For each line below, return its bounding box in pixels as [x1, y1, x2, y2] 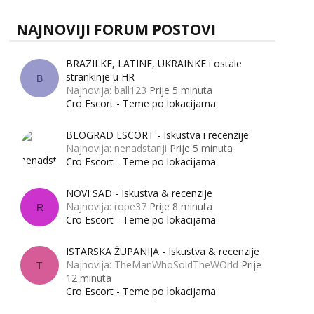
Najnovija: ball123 [66, 83, 146, 97]
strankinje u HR [66, 70, 135, 84]
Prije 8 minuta [149, 199, 212, 213]
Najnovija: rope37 [66, 199, 146, 213]
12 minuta [66, 271, 111, 285]
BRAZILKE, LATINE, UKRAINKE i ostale [66, 57, 242, 71]
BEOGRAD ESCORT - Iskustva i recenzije [66, 128, 249, 142]
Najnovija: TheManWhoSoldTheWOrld [66, 257, 238, 271]
